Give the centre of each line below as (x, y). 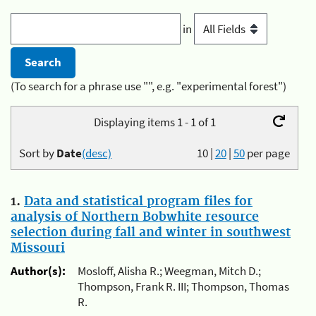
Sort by (38, 153)
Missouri (38, 248)
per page (268, 153)
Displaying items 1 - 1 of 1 (154, 122)
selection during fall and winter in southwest (151, 232)
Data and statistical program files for (138, 201)
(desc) (97, 153)
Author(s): (38, 271)
